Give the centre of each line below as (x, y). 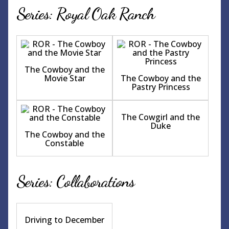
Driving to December (65, 220)
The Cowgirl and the (161, 117)
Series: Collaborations (75, 182)
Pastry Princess (161, 87)
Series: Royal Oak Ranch (86, 14)
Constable (65, 143)
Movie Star (64, 78)
